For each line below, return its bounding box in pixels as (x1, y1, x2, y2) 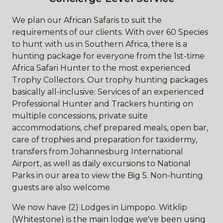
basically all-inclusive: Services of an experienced (12, 87, 204, 97)
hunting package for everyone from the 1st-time (12, 51, 205, 61)
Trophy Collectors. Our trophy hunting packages (12, 75, 208, 85)
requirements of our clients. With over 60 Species (12, 27, 208, 37)
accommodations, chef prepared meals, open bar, (12, 123, 208, 132)
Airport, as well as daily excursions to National (12, 159, 191, 168)
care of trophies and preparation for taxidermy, (12, 135, 197, 144)
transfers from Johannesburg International (12, 147, 183, 156)
